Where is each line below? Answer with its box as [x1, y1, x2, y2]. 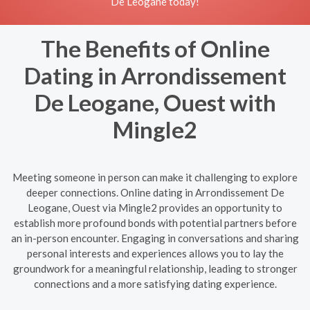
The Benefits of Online [40, 35, 270, 62]
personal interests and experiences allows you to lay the [26, 246, 284, 259]
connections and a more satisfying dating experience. [33, 277, 277, 290]
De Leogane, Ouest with [34, 89, 276, 116]
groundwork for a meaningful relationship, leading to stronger [12, 262, 298, 275]
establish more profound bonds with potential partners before [13, 216, 297, 229]
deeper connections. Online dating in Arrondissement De [26, 185, 284, 199]
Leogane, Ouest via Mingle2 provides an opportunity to [28, 201, 282, 214]
